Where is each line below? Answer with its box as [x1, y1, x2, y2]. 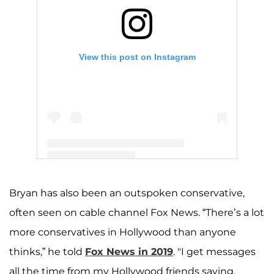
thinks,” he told [9, 245, 85, 257]
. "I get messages [173, 245, 256, 257]
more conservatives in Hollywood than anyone [9, 226, 236, 238]
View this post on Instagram [78, 51, 196, 62]
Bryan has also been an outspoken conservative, [9, 187, 245, 199]
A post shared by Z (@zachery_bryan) [63, 179, 211, 189]
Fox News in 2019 [85, 245, 173, 257]
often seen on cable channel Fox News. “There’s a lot [9, 206, 264, 218]
